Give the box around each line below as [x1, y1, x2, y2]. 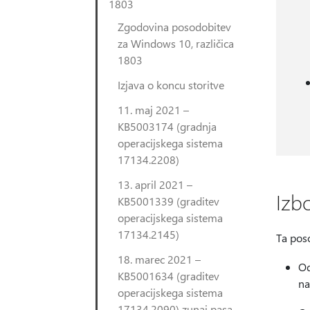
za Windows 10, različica [118, 36, 234, 51]
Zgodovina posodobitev [118, 19, 231, 34]
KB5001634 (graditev [118, 268, 219, 283]
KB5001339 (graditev [118, 194, 219, 208]
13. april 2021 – [118, 177, 192, 192]
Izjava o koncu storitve [118, 77, 224, 92]
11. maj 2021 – [118, 102, 189, 117]
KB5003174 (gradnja [118, 119, 217, 134]
